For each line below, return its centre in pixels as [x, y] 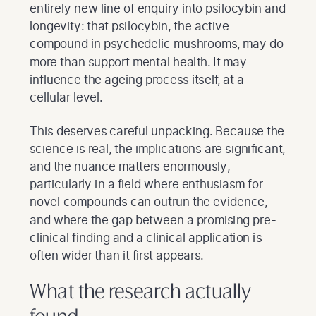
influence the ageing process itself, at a [137, 79]
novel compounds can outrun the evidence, [149, 202]
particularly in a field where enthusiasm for [146, 184]
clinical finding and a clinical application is [146, 237]
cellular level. [66, 97]
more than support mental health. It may [138, 61]
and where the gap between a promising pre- [153, 219]
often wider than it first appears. [117, 255]
